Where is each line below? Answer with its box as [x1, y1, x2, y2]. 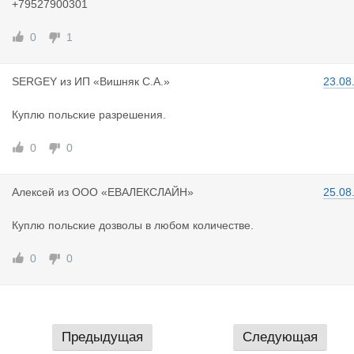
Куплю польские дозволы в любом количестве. [12, 219, 254, 232]
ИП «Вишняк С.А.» [74, 75, 170, 88]
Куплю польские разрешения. [12, 108, 166, 121]
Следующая [243, 330, 318, 345]
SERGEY [12, 75, 57, 88]
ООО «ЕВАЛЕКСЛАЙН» [72, 186, 194, 198]
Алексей [12, 186, 55, 198]
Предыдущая [62, 330, 143, 345]
